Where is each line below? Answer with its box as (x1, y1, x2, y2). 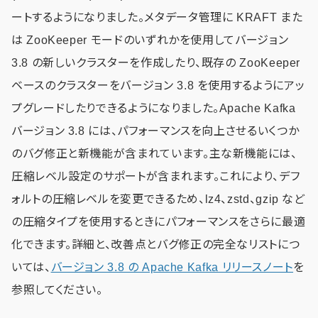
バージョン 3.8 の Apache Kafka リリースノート (50, 261, 294, 273)
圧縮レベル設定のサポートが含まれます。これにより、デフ (11, 170, 300, 182)
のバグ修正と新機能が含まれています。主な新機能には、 (11, 147, 297, 160)
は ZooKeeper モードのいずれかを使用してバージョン (11, 33, 289, 46)
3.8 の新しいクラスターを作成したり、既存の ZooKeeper (11, 56, 301, 69)
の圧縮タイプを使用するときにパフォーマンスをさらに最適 (11, 215, 306, 228)
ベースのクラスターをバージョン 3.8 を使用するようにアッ (11, 79, 305, 92)
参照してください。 (11, 283, 103, 296)
